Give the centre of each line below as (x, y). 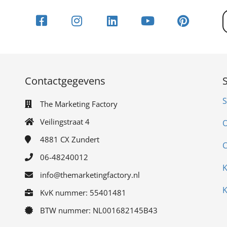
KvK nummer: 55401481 (83, 193)
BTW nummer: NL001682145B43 (99, 210)
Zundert (85, 139)
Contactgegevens (65, 81)
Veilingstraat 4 (65, 122)
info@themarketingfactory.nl (90, 175)
